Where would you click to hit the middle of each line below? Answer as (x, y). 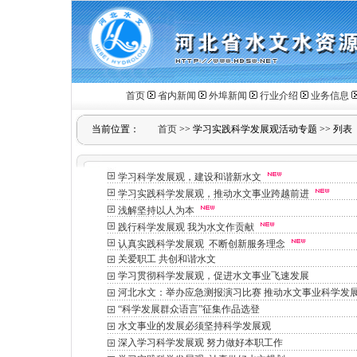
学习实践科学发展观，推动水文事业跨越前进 (214, 194)
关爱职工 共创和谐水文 (167, 259)
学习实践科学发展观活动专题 (255, 129)
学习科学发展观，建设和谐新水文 (190, 177)
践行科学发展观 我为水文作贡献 (186, 227)
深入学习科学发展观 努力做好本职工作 (200, 343)
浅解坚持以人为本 (156, 210)
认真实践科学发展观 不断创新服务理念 (202, 244)
